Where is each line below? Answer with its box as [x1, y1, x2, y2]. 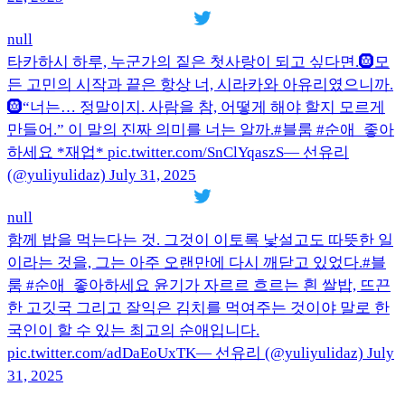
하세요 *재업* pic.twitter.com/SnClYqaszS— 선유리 [7, 144, 349, 162]
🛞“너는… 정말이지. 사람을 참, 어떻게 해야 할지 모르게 [7, 99, 385, 117]
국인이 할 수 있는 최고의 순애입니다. [7, 322, 259, 340]
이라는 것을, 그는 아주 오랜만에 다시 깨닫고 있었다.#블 [7, 254, 386, 272]
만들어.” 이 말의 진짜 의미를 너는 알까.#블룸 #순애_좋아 [7, 121, 394, 139]
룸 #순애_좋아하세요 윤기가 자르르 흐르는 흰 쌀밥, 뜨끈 [7, 277, 391, 295]
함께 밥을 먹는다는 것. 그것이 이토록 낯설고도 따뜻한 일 [7, 231, 393, 250]
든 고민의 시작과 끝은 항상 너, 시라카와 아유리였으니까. [7, 76, 393, 94]
